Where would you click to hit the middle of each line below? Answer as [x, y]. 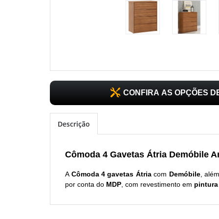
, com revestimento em [158, 184]
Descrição [74, 124]
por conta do [85, 184]
